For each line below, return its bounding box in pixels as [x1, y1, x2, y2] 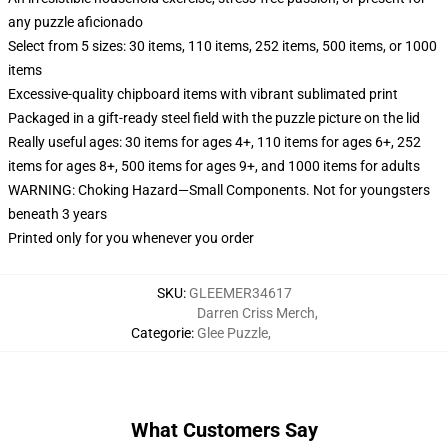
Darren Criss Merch [196, 305, 315, 321]
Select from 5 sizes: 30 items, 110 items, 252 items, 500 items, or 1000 [8, 38, 437, 54]
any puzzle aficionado [8, 14, 143, 30]
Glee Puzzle [196, 325, 268, 341]
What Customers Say [130, 418, 318, 442]
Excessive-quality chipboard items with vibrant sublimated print [8, 86, 398, 102]
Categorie [130, 325, 191, 341]
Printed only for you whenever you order [8, 230, 254, 246]
